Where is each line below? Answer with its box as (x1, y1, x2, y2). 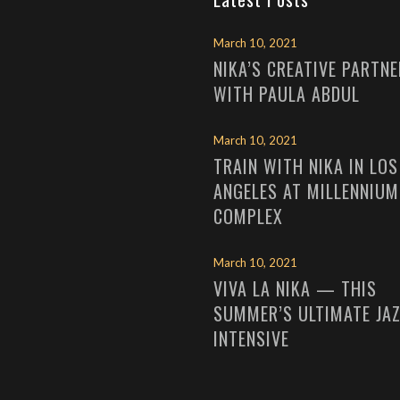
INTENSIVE (213, 325, 289, 352)
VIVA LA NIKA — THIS (213, 275, 377, 302)
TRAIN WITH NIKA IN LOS (213, 153, 398, 179)
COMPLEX (213, 203, 283, 229)
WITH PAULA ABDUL (213, 80, 360, 107)
